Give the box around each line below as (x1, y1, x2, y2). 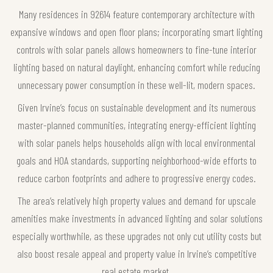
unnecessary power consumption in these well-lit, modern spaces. (18, 77, 255, 91)
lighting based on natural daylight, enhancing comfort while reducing (13, 60, 260, 74)
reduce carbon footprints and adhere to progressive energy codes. (17, 171, 256, 185)
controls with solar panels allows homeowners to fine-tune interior (16, 42, 257, 56)
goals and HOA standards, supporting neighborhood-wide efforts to (16, 153, 257, 167)
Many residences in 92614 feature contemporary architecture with (18, 7, 255, 21)
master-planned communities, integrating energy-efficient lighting (17, 118, 256, 132)
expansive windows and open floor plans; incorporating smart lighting (10, 24, 263, 38)
